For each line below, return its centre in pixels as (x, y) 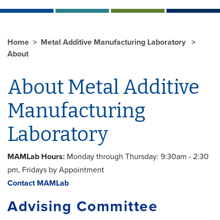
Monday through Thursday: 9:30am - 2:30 (137, 156)
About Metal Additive (103, 87)
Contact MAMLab (38, 183)
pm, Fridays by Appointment (56, 170)
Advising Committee (82, 206)
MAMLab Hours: (36, 156)
